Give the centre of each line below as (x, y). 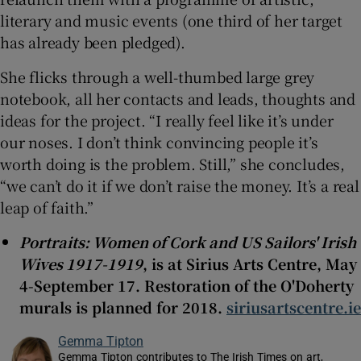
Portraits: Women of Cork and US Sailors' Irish (188, 242)
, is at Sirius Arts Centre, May (250, 264)
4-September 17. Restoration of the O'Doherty (187, 286)
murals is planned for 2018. (123, 307)
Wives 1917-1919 (81, 264)
